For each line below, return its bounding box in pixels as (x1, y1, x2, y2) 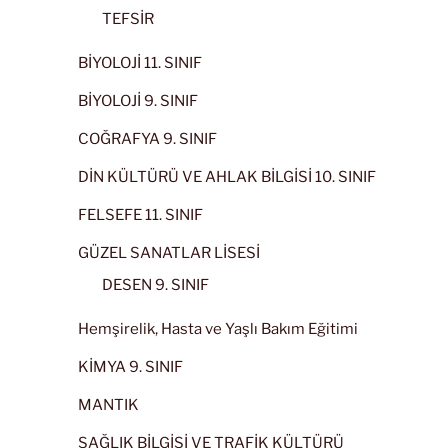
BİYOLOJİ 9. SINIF (78, 92, 198, 111)
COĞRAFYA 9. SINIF (78, 130, 217, 149)
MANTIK (78, 396, 139, 415)
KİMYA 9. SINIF (78, 358, 183, 377)
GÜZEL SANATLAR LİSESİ (78, 244, 260, 263)
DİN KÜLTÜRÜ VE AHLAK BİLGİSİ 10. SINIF (78, 168, 376, 187)
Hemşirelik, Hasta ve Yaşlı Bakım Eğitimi (78, 320, 358, 339)
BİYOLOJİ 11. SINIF (78, 54, 202, 73)
